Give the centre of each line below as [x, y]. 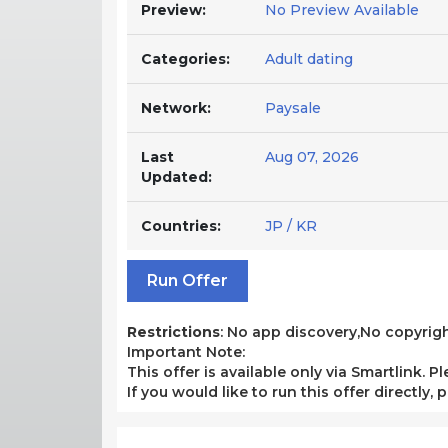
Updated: [176, 176]
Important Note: [186, 351]
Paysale [293, 107]
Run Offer [187, 280]
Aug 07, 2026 [312, 156]
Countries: [181, 225]
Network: [176, 107]
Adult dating [309, 58]
